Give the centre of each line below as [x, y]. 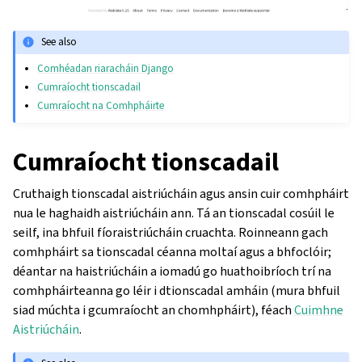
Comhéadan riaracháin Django [106, 68]
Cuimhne [319, 309]
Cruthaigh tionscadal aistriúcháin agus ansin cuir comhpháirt [181, 193]
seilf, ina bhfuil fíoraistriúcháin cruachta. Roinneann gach [170, 232]
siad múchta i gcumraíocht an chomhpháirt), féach [154, 309]
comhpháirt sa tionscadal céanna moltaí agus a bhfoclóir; [172, 251]
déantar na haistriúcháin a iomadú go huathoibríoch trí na [172, 271]
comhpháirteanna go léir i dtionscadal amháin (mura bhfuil [177, 290]
